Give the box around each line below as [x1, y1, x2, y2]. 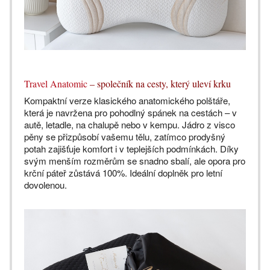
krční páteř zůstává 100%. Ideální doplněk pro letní [24, 166, 222, 179]
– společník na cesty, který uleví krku [87, 77, 231, 90]
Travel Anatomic [24, 77, 87, 90]
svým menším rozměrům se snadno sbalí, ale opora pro [24, 154, 245, 167]
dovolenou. [24, 178, 67, 191]
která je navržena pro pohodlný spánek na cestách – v [24, 105, 237, 119]
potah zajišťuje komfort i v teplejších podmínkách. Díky [24, 142, 239, 155]
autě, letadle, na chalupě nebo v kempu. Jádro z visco [24, 118, 235, 131]
